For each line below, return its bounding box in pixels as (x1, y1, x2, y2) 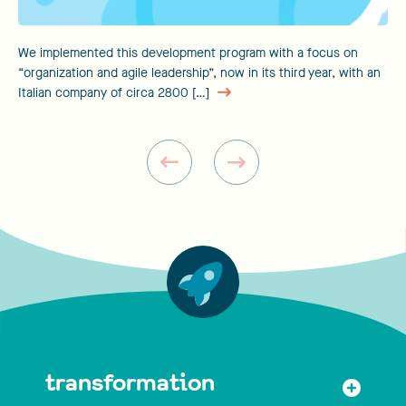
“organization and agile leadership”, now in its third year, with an (18, 64, 381, 82)
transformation (45, 366, 215, 400)
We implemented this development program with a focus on (18, 44, 358, 63)
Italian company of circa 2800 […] (18, 84, 213, 102)
